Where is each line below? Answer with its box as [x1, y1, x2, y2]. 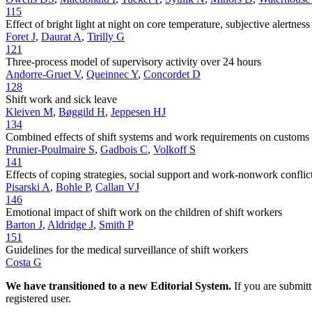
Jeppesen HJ [111, 105, 166, 118]
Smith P [99, 218, 134, 231]
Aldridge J [47, 218, 93, 231]
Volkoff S [153, 143, 196, 155]
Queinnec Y [86, 68, 138, 80]
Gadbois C [100, 143, 148, 155]
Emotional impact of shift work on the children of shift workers [6, 205, 282, 218]
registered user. [6, 292, 71, 304]
